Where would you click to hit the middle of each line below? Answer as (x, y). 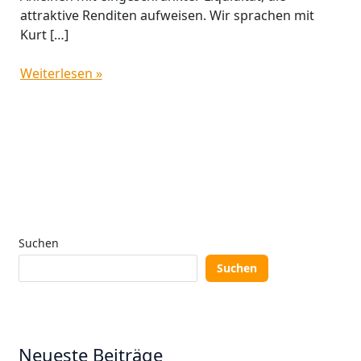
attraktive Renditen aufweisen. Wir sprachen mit (167, 16)
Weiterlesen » (61, 74)
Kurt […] (44, 35)
